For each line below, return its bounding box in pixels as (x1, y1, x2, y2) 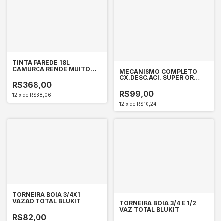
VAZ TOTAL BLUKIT (119, 205, 179, 213)
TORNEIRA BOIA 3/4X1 (12, 190, 80, 198)
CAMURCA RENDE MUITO (12, 65, 90, 73)
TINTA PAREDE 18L (12, 59, 70, 67)
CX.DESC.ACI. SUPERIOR (119, 74, 194, 82)
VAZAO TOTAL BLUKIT (12, 197, 81, 205)
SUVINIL (12, 72, 37, 79)
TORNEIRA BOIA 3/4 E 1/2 (119, 199, 196, 207)
